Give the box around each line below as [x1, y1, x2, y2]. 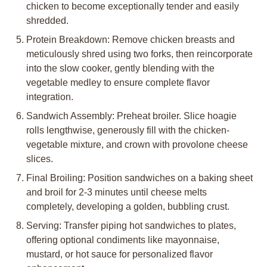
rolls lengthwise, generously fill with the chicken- [26, 125, 229, 135]
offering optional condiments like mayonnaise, [26, 235, 219, 245]
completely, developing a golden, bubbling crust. [26, 201, 229, 212]
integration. [26, 92, 73, 102]
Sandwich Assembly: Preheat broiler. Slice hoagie [26, 111, 237, 121]
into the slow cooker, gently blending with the [26, 63, 215, 73]
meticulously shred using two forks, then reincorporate [26, 49, 253, 59]
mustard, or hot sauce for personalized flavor [26, 249, 213, 259]
